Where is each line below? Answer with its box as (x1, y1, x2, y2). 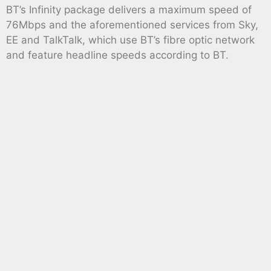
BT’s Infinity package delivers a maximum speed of (6, 4, 252, 16)
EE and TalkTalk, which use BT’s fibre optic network (6, 34, 255, 47)
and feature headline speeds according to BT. (6, 49, 229, 62)
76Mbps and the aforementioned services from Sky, (6, 19, 258, 31)
